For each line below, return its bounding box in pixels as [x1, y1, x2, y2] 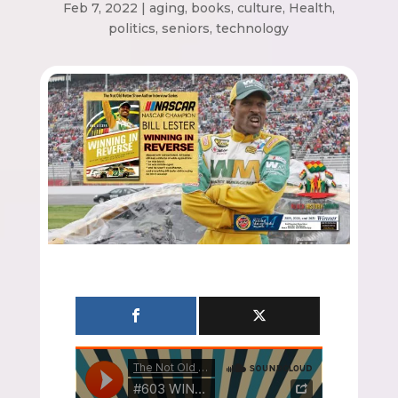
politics [108, 20, 156, 37]
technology [216, 20, 290, 37]
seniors [162, 20, 211, 37]
